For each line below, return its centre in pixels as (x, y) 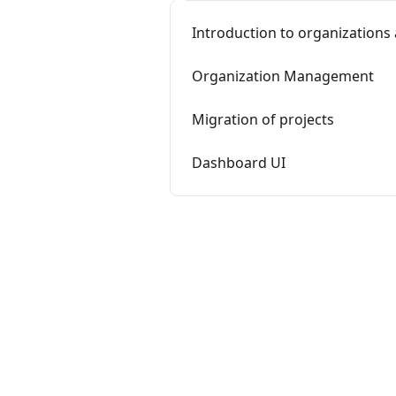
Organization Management (283, 76)
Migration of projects (263, 119)
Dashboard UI (239, 163)
